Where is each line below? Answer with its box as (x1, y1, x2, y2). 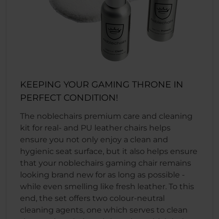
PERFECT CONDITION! (20, 92, 118, 103)
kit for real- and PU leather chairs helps (20, 123, 171, 132)
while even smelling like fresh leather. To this (20, 182, 194, 191)
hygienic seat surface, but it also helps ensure (20, 147, 197, 156)
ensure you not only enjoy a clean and (20, 135, 168, 144)
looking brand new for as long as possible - (20, 170, 185, 179)
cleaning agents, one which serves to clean (20, 205, 188, 215)
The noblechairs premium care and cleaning (20, 111, 193, 121)
